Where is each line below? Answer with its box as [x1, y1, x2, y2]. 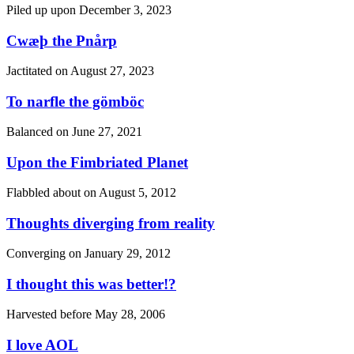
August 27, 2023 [70, 64, 154, 78]
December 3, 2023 [79, 3, 171, 17]
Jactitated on [6, 64, 70, 78]
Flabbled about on [6, 186, 99, 200]
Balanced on [6, 125, 72, 139]
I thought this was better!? [6, 275, 176, 292]
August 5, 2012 [99, 186, 176, 200]
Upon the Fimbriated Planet [6, 153, 188, 171]
